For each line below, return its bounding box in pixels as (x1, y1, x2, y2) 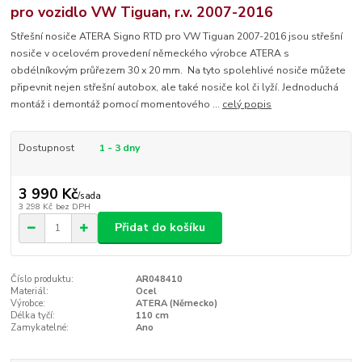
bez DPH (55, 200, 90, 213)
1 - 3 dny (99, 141, 140, 155)
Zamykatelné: (11, 322, 69, 335)
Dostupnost (18, 141, 74, 155)
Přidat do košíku (115, 220, 205, 236)
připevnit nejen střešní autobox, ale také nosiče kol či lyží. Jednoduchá (11, 81, 339, 95)
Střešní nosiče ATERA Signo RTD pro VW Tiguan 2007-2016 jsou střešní (11, 30, 343, 44)
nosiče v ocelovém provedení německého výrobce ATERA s (11, 47, 290, 61)
